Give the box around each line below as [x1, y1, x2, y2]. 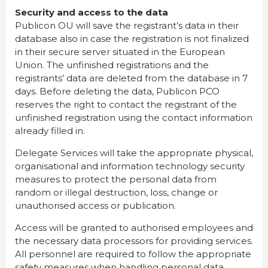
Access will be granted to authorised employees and [15, 222, 253, 234]
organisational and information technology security [15, 160, 245, 172]
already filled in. [15, 125, 85, 137]
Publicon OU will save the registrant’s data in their [15, 20, 239, 32]
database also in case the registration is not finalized [15, 33, 249, 45]
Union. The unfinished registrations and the [15, 59, 209, 71]
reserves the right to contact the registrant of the [15, 99, 237, 111]
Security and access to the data [15, 7, 168, 19]
